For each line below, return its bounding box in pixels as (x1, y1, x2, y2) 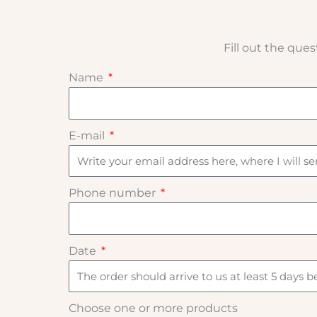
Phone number (69, 186, 158, 200)
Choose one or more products (69, 301, 238, 316)
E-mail (69, 128, 108, 142)
